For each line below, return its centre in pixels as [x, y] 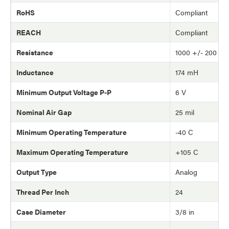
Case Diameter [41, 212]
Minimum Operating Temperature [72, 132]
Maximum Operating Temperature [72, 152]
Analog [186, 172]
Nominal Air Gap [44, 112]
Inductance [35, 72]
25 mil [185, 112]
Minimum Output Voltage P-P [64, 92]
